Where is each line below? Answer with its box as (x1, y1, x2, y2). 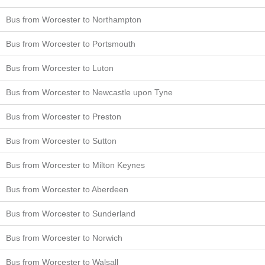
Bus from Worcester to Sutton (6, 135, 117, 146)
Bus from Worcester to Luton (6, 63, 114, 73)
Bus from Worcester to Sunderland (6, 208, 135, 218)
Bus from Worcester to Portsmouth (6, 38, 135, 49)
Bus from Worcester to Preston (6, 111, 121, 121)
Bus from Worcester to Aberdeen (6, 184, 128, 194)
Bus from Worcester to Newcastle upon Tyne (6, 87, 173, 97)
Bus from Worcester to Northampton (6, 14, 141, 24)
